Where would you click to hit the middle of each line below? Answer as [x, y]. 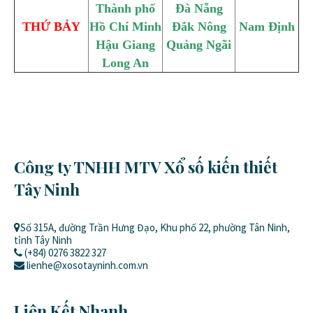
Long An [125, 63]
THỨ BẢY [51, 27]
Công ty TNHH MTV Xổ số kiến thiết [146, 167]
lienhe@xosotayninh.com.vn [87, 265]
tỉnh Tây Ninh [43, 240]
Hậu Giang [125, 45]
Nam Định [267, 27]
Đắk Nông [199, 27]
